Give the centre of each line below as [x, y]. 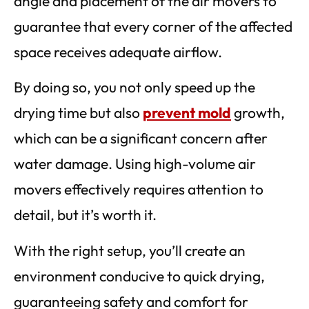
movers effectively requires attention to [139, 189]
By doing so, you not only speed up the [134, 87]
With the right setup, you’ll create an [130, 250]
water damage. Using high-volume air [135, 164]
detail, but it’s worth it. [85, 215]
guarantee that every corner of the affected [153, 26]
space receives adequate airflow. [118, 51]
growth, [258, 113]
